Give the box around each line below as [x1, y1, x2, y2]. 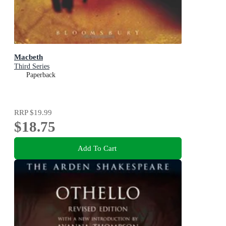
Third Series [14, 63, 49, 71]
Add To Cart [77, 143, 117, 152]
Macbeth [14, 52, 43, 62]
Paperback [26, 71, 55, 79]
